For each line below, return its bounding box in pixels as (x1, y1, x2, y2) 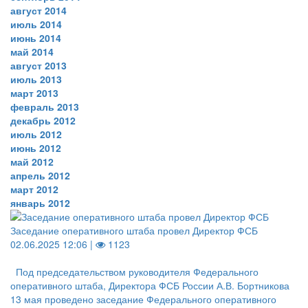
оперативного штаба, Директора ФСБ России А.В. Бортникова (10, 278, 289, 292)
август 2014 (10, 3, 67, 17)
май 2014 (10, 45, 54, 58)
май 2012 (10, 155, 54, 168)
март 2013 (10, 86, 58, 100)
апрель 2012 (10, 168, 70, 182)
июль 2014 (10, 17, 62, 31)
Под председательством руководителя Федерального (16, 265, 258, 278)
